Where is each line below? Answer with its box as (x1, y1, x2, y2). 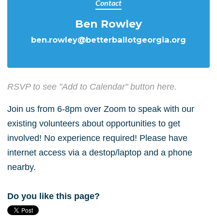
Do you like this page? (7, 191, 100, 201)
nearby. (7, 162, 36, 172)
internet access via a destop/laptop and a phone (7, 148, 192, 157)
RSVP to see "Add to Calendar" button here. (7, 82, 177, 92)
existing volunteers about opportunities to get (7, 119, 180, 128)
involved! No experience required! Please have (7, 133, 187, 143)
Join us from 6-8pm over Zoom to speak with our (7, 104, 194, 114)
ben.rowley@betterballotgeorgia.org (31, 35, 186, 45)
